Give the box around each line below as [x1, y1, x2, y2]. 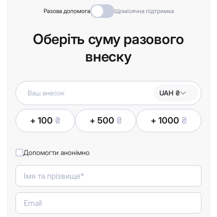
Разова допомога [43, 7, 90, 15]
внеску [85, 47, 132, 65]
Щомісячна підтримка [114, 7, 174, 15]
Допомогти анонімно [23, 148, 90, 156]
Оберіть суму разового [33, 30, 184, 47]
